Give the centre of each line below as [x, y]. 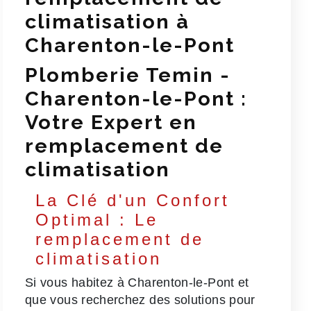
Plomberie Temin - [128, 75]
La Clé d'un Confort [133, 200]
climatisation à [108, 22]
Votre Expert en [111, 123]
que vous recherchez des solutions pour [140, 300]
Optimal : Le [97, 219]
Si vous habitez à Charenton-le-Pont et [137, 283]
